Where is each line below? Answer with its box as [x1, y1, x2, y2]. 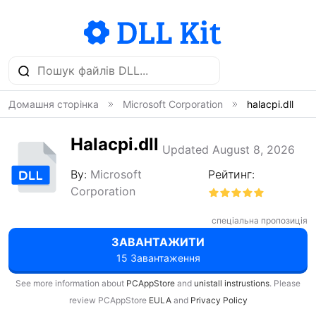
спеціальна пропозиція [212, 215, 308, 226]
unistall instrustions [194, 278, 269, 288]
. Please [269, 278, 300, 288]
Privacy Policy [190, 295, 248, 305]
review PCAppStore [68, 295, 149, 305]
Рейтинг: [207, 167, 258, 181]
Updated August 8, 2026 [162, 142, 295, 157]
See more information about [16, 278, 126, 288]
